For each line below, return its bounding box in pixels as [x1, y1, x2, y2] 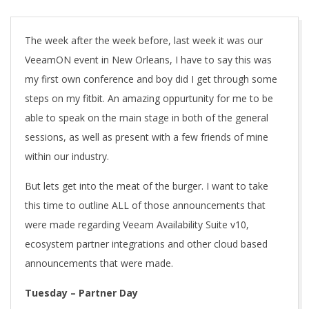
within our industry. [25, 150, 109, 163]
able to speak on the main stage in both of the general [25, 111, 268, 124]
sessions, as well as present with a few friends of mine [25, 130, 268, 143]
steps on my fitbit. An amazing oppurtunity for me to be [25, 92, 273, 105]
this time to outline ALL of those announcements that [25, 199, 266, 212]
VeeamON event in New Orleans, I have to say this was [25, 53, 272, 66]
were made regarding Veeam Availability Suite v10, [25, 218, 249, 231]
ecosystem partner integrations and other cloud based [25, 237, 268, 250]
